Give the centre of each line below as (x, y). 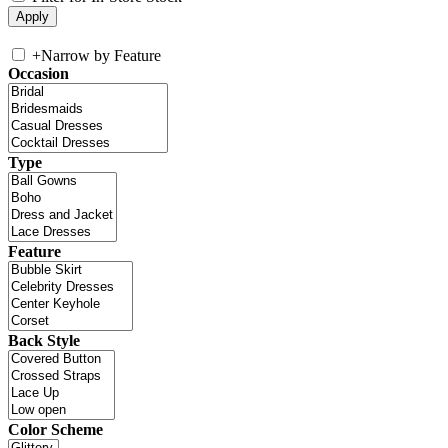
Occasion (38, 74)
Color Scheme (55, 430)
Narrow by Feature (101, 56)
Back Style (44, 341)
